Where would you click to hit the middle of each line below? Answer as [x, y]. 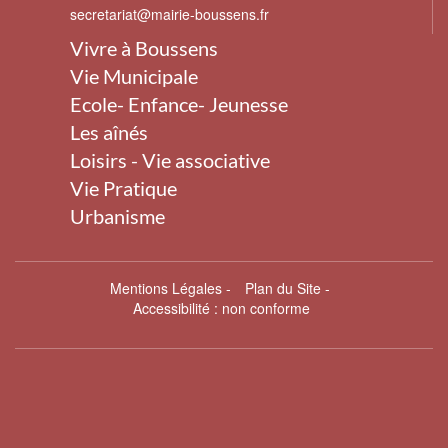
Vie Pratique [123, 187]
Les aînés [109, 131]
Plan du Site [282, 287]
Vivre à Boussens [144, 47]
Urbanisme [117, 215]
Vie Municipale [134, 75]
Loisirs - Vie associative [170, 159]
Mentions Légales [165, 287]
